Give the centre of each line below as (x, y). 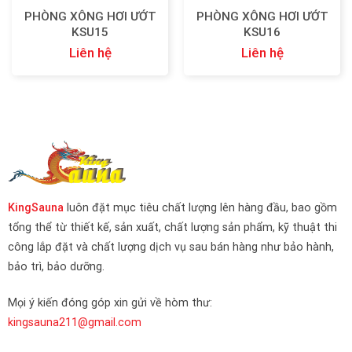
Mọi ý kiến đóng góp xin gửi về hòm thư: (110, 302)
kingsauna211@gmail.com (74, 322)
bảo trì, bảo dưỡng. (56, 266)
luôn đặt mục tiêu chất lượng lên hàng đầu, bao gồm (200, 207)
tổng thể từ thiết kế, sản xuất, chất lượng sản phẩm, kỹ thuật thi (172, 227)
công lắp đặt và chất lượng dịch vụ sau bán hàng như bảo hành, (170, 247)
